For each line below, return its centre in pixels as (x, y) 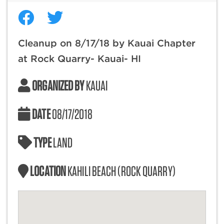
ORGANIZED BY (57, 85)
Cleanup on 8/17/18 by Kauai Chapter (107, 43)
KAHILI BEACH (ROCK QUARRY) (121, 171)
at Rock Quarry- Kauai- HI (79, 58)
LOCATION (48, 171)
